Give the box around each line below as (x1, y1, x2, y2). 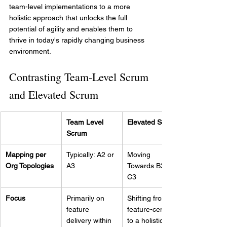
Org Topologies (6, 162, 54, 170)
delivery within (66, 216, 113, 225)
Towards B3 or (127, 162, 175, 170)
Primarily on (66, 194, 106, 203)
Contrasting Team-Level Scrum (9, 69, 152, 85)
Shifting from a (127, 194, 176, 203)
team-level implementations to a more (9, 3, 132, 11)
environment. (9, 47, 51, 56)
